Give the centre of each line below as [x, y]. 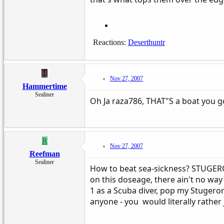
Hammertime [44, 86]
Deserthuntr [146, 42]
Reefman [44, 153]
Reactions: [109, 42]
